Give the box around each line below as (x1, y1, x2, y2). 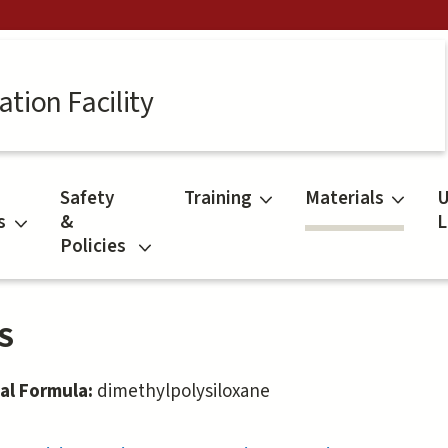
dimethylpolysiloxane (97, 378, 271, 406)
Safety (60, 185, 115, 213)
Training (183, 185, 252, 213)
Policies (60, 233, 127, 261)
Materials (304, 185, 384, 213)
